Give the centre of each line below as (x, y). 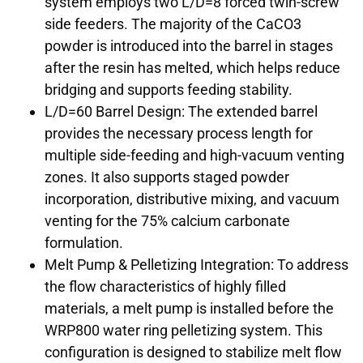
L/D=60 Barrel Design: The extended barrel (181, 112)
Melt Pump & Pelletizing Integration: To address (196, 265)
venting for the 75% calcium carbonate (167, 221)
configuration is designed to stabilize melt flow (193, 352)
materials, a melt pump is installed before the (189, 309)
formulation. (84, 243)
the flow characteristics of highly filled (165, 287)
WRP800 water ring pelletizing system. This (184, 331)
